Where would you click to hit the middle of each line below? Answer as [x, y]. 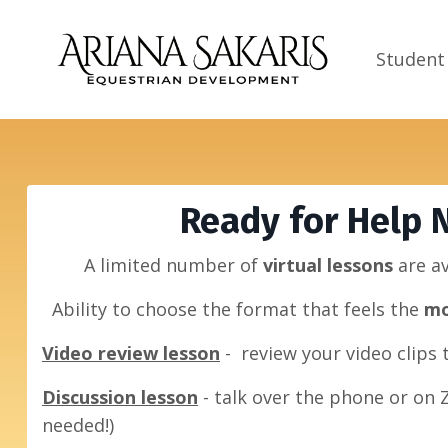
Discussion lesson [120, 397]
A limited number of [173, 265]
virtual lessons [328, 265]
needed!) [78, 425]
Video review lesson [131, 353]
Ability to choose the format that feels [218, 309]
